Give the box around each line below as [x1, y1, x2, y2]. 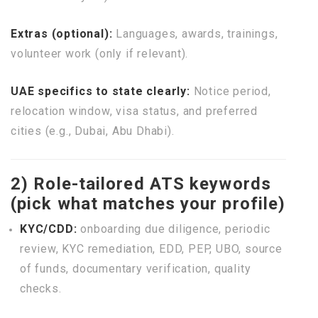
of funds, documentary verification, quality [20, 262, 251, 275]
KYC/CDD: [20, 222, 77, 236]
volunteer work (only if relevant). [11, 47, 189, 60]
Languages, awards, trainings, [112, 27, 278, 40]
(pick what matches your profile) [11, 194, 286, 214]
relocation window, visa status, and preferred [11, 104, 258, 118]
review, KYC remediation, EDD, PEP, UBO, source [20, 242, 283, 256]
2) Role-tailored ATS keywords [11, 174, 271, 194]
